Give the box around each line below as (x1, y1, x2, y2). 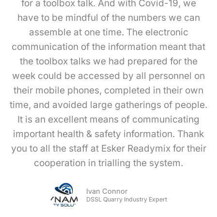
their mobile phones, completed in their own (14, 85, 203, 96)
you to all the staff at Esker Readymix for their (11, 143, 206, 155)
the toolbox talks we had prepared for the (19, 56, 198, 67)
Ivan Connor (86, 187, 127, 196)
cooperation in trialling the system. (34, 157, 183, 169)
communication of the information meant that (12, 41, 205, 53)
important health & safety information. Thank (13, 128, 204, 140)
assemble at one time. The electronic (29, 27, 188, 38)
